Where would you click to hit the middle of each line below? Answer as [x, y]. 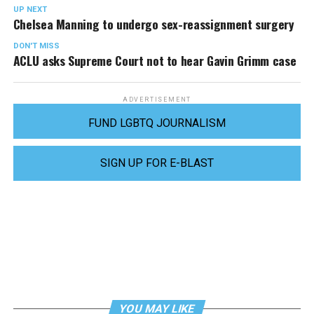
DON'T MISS [36, 46]
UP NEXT [30, 9]
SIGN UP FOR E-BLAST [157, 163]
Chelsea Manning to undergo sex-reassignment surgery [153, 23]
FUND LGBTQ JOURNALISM [157, 123]
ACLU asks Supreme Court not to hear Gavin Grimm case [155, 60]
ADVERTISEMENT [157, 99]
